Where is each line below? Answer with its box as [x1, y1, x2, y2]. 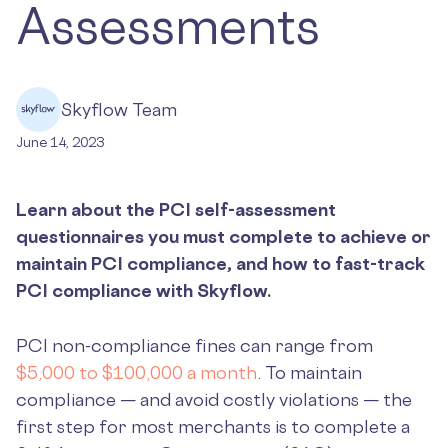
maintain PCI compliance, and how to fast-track [16, 252, 425, 274]
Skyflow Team [61, 98, 177, 120]
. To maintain [257, 361, 362, 383]
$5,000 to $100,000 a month [16, 361, 257, 383]
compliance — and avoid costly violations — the [16, 388, 412, 410]
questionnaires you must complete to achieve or [16, 225, 431, 247]
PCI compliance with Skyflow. [16, 279, 271, 301]
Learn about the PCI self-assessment [16, 198, 336, 220]
